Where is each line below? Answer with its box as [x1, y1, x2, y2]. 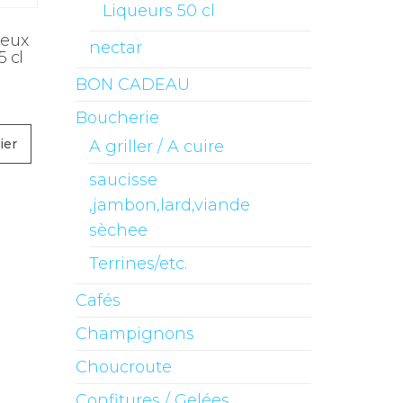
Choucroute [75, 357, 172, 377]
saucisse [88, 170, 157, 190]
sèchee [88, 220, 148, 240]
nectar [88, 38, 142, 58]
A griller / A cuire [88, 137, 224, 157]
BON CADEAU [75, 75, 190, 94]
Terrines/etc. [88, 254, 187, 273]
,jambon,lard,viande [88, 195, 250, 215]
